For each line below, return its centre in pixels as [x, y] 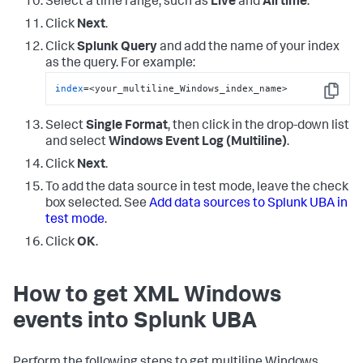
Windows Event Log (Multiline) [198, 143]
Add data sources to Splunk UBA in [248, 205]
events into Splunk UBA [135, 323]
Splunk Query [117, 47]
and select [77, 143]
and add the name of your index [248, 47]
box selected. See [97, 205]
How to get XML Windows [147, 297]
